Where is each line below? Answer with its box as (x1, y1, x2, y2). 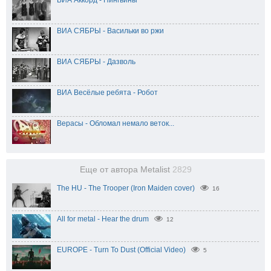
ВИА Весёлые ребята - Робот (57, 88, 158, 97)
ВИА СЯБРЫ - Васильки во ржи (57, 27, 164, 35)
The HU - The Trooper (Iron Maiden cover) (57, 184, 195, 192)
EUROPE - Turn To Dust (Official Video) (57, 246, 186, 254)
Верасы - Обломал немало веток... (57, 119, 174, 128)
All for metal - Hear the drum (57, 215, 149, 223)
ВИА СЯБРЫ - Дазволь (57, 57, 135, 66)
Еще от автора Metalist (79, 165, 172, 174)
